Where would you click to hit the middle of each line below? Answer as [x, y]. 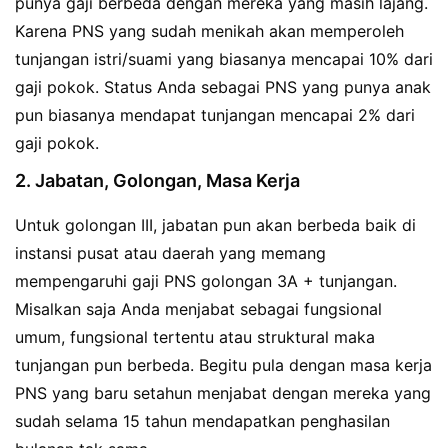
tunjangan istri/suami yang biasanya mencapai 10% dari [224, 59]
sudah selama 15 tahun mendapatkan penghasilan [202, 421]
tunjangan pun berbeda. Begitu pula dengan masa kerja [223, 365]
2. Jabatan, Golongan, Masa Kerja [157, 181]
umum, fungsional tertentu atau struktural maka [195, 337]
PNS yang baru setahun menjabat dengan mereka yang [223, 393]
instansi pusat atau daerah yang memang [170, 253]
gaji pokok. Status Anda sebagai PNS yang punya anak [223, 87]
